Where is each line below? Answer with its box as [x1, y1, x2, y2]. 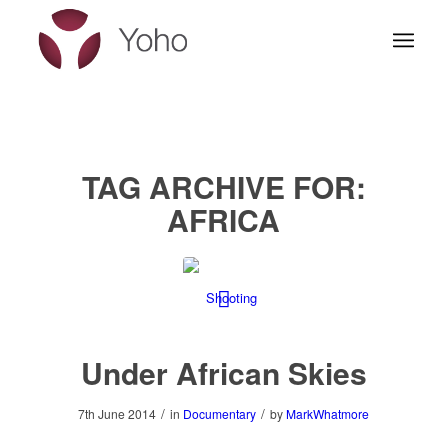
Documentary [183, 405, 257, 422]
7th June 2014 [78, 405, 157, 422]
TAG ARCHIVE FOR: [81, 165, 366, 208]
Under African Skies [80, 351, 367, 394]
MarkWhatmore [286, 405, 370, 422]
